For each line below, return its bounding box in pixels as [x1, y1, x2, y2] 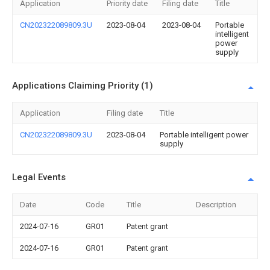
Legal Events [12, 172, 66, 183]
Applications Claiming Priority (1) [12, 80, 153, 91]
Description [196, 200, 236, 209]
